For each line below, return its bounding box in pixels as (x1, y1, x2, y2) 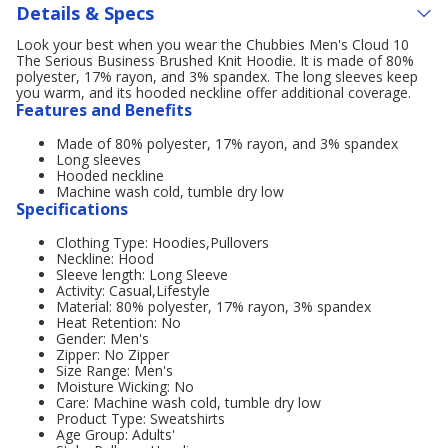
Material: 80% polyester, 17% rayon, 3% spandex (56, 297, 371, 316)
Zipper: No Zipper (56, 345, 169, 364)
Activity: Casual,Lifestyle (56, 281, 210, 300)
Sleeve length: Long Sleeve (56, 265, 228, 284)
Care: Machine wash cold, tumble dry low (56, 393, 321, 412)
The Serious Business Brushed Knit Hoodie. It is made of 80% (16, 51, 414, 70)
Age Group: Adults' (56, 425, 175, 444)
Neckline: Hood (56, 249, 154, 268)
